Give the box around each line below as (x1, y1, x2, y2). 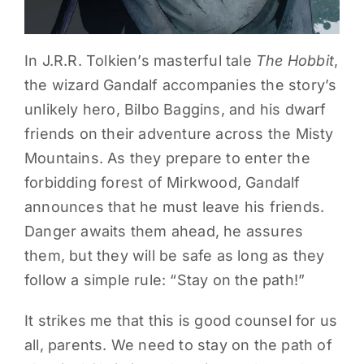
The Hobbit (255, 52, 334, 70)
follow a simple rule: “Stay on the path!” (24, 271, 305, 289)
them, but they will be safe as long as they (24, 247, 325, 265)
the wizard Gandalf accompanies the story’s (24, 76, 337, 94)
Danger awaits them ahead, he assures (24, 223, 304, 240)
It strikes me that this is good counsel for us (24, 312, 338, 330)
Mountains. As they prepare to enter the (24, 149, 310, 167)
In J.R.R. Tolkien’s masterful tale (24, 52, 256, 70)
